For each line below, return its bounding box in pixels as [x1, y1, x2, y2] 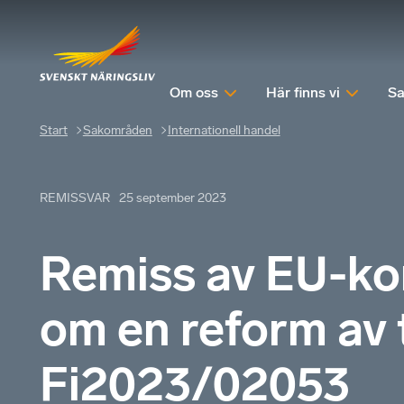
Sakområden [82, 123, 152, 138]
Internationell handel [167, 123, 280, 138]
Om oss [170, 84, 218, 101]
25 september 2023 [119, 190, 226, 206]
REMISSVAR [40, 190, 110, 206]
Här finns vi [265, 84, 340, 101]
